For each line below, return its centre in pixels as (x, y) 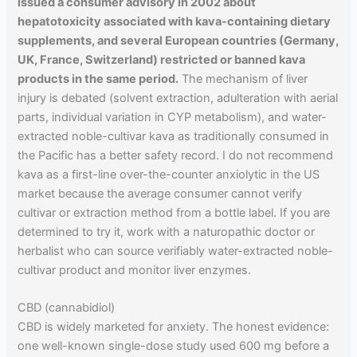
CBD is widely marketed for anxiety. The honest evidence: (174, 327)
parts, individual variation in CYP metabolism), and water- (173, 118)
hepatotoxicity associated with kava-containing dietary (175, 22)
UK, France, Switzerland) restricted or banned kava (162, 60)
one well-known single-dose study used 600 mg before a (174, 346)
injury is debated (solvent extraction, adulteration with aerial (178, 98)
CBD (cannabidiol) (67, 308)
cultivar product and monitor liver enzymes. (135, 271)
